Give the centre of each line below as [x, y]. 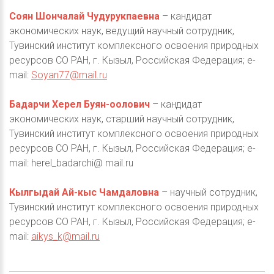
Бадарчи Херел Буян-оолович [80, 105]
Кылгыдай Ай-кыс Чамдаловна [84, 193]
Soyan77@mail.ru [69, 75]
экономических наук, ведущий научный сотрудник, [122, 31]
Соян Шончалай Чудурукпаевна [84, 17]
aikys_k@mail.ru [65, 237]
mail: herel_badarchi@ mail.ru [71, 163]
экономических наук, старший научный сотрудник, [122, 119]
